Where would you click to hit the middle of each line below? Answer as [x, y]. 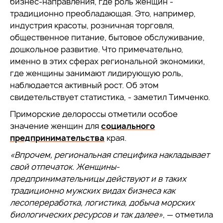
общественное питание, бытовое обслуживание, [107, 37]
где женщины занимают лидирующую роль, [97, 73]
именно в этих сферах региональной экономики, [108, 61]
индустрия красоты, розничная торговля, [92, 25]
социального [128, 126]
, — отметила [188, 215]
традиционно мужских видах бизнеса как [93, 191]
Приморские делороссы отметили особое [94, 114]
